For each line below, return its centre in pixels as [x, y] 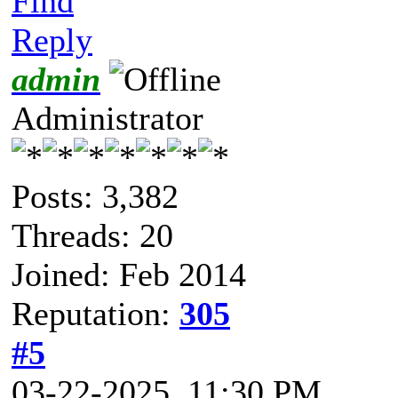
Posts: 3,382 [95, 196]
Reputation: [96, 313]
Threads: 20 [92, 235]
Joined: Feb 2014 [129, 274]
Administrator [107, 118]
